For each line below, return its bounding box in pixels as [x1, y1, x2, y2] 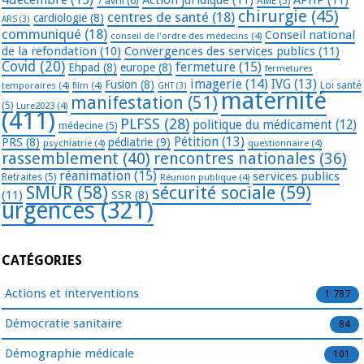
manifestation [71, 92, 184, 113]
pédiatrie [108, 135, 153, 149]
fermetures [265, 62, 313, 74]
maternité [221, 86, 327, 115]
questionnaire [248, 136, 309, 149]
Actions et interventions [5, 285, 139, 301]
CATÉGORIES [2, 253, 82, 269]
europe [120, 60, 155, 74]
